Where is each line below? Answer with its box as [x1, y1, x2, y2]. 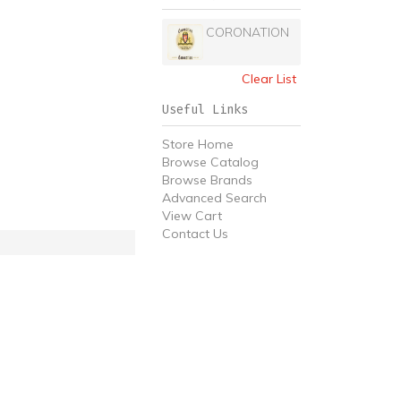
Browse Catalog [162, 154, 259, 170]
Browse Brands [162, 172, 252, 188]
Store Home [162, 136, 234, 152]
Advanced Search [162, 190, 267, 206]
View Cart [162, 208, 222, 224]
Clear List [242, 71, 296, 87]
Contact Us [162, 226, 228, 242]
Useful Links [162, 102, 248, 117]
